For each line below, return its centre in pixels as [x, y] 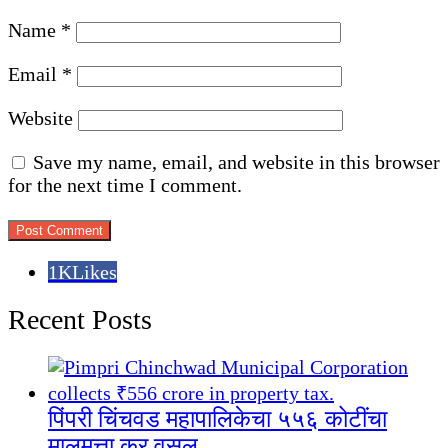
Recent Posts [80, 320]
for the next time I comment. [125, 185]
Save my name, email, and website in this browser [236, 162]
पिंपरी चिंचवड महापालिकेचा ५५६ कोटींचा [217, 419]
